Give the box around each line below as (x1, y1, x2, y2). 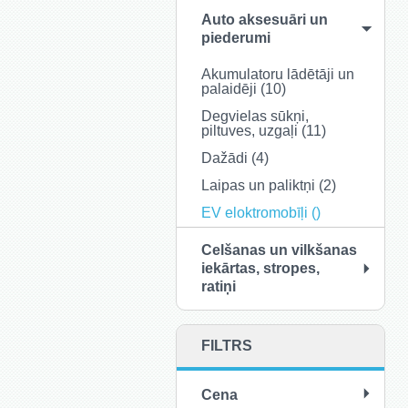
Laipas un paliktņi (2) (201, 178, 336, 193)
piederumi (201, 30, 270, 46)
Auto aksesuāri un (201, 12, 328, 27)
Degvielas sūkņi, (201, 108, 309, 124)
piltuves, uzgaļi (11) (201, 123, 326, 138)
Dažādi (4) (201, 150, 269, 166)
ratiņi (201, 279, 236, 294)
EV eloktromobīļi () (201, 205, 321, 220)
